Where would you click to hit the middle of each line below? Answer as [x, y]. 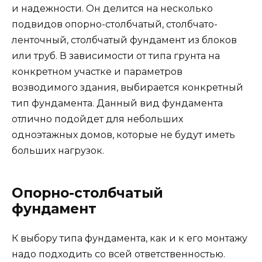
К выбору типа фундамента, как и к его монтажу [130, 239]
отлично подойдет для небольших [97, 119]
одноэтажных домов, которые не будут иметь [123, 135]
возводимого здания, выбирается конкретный [127, 88]
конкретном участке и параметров [97, 72]
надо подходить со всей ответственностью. [118, 254]
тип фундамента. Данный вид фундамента [117, 104]
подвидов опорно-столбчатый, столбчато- [115, 25]
